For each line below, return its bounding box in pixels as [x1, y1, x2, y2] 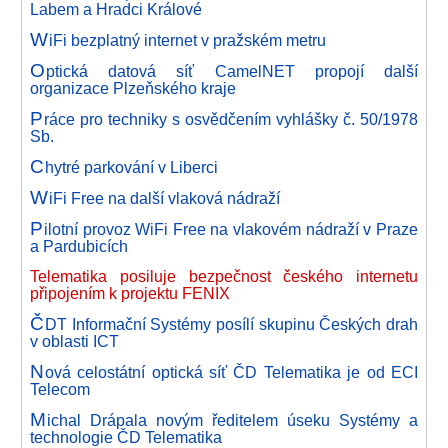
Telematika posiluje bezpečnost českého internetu [30, 267, 418, 285]
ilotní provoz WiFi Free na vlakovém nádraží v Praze [43, 220, 418, 238]
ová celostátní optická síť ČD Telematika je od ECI [44, 363, 418, 381]
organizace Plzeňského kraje [30, 79, 236, 97]
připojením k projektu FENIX [30, 284, 230, 302]
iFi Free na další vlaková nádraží [48, 189, 280, 207]
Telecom [30, 380, 90, 398]
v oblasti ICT [30, 332, 119, 350]
